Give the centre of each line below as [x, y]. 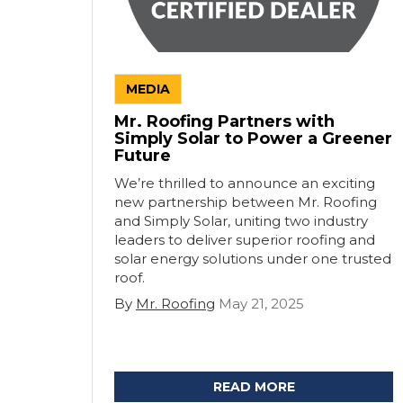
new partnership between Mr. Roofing [246, 202]
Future [143, 156]
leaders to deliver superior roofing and [245, 240]
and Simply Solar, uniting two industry [241, 221]
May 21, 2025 [261, 304]
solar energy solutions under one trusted [253, 259]
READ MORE [254, 387]
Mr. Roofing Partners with [224, 121]
